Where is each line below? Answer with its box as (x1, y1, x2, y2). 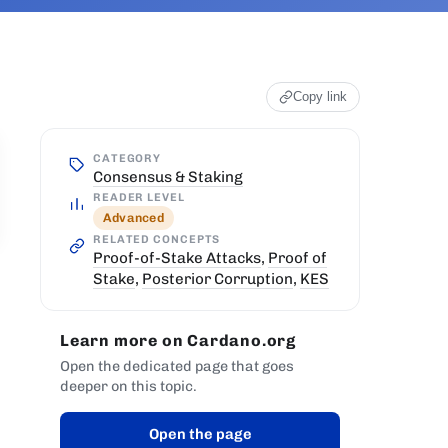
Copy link (293, 89, 347, 105)
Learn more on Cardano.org (60, 330, 296, 350)
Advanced (102, 210, 164, 226)
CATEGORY (93, 150, 162, 165)
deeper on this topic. (60, 376, 197, 395)
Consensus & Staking (93, 167, 243, 186)
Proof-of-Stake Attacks (93, 248, 261, 267)
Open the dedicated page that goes (60, 356, 294, 375)
